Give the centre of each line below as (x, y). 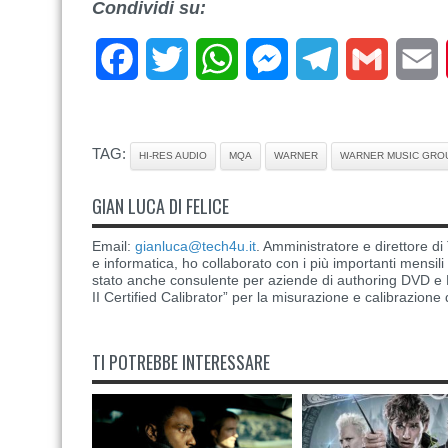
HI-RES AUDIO (173, 155)
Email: (113, 246)
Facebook (173, 58)
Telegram (371, 58)
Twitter (211, 58)
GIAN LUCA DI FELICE (160, 206)
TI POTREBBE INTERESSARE (181, 362)
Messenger (327, 58)
